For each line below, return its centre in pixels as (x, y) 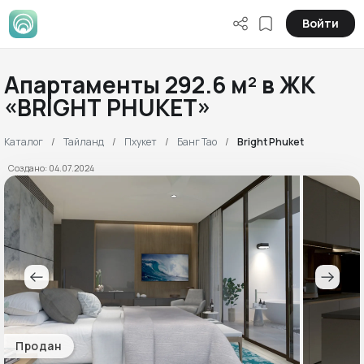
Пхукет (141, 142)
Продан (39, 346)
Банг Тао (197, 142)
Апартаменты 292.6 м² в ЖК (160, 84)
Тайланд (84, 142)
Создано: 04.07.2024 (51, 168)
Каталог (24, 142)
